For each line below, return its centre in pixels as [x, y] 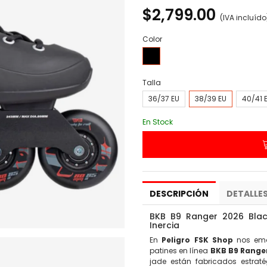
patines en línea [180, 251]
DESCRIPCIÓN [179, 194]
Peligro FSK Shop [197, 240]
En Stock [158, 122]
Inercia [164, 225]
